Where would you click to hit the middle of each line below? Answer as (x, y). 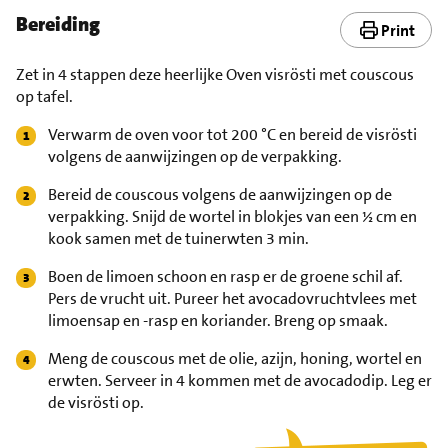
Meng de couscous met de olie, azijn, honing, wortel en (235, 358)
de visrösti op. (96, 402)
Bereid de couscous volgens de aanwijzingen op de (220, 194)
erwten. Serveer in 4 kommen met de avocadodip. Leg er (240, 380)
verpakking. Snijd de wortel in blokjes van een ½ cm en (232, 216)
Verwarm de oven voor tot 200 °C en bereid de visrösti (232, 134)
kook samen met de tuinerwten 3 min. (178, 238)
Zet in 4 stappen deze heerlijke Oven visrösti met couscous (215, 74)
